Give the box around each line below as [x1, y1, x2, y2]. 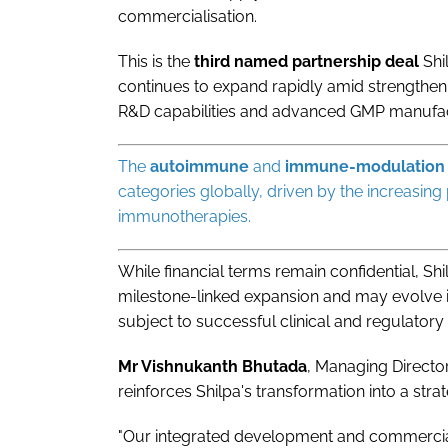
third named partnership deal [194, 51, 423, 71]
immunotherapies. [118, 206, 251, 226]
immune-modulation [285, 156, 445, 176]
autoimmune [150, 156, 249, 176]
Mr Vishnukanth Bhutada [118, 356, 307, 376]
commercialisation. [118, 6, 257, 26]
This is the [118, 51, 194, 71]
